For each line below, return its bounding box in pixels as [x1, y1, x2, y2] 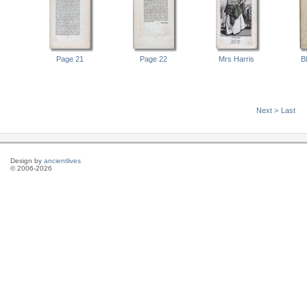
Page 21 [56, 55, 84, 64]
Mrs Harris [219, 55, 255, 64]
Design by [10, 157, 44, 165]
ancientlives [44, 157, 81, 165]
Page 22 [139, 55, 167, 64]
